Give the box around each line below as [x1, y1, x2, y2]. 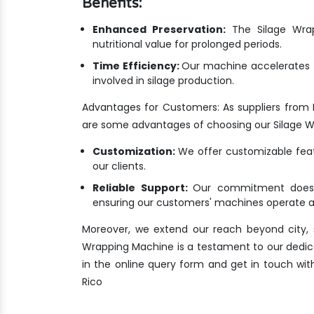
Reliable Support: [93, 181, 193, 196]
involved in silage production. [93, 74, 234, 88]
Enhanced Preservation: [93, 22, 226, 37]
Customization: [93, 144, 178, 159]
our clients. [93, 159, 146, 174]
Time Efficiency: [93, 59, 182, 74]
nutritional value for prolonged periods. [93, 37, 282, 52]
